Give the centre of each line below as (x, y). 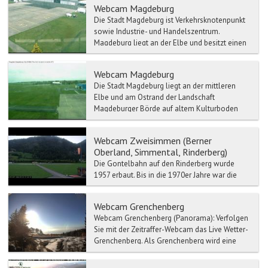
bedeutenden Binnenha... (136, 54)
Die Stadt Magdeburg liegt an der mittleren (165, 86)
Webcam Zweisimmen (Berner (153, 140)
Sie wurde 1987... (123, 197)
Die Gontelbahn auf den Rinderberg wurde (164, 163)
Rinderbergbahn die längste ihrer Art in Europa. (171, 186)
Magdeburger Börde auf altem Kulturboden (166, 109)
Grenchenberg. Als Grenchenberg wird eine (165, 241)
